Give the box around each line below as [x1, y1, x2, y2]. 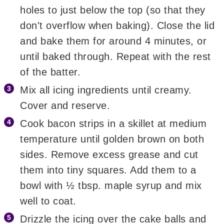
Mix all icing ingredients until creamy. [20, 84, 192, 95]
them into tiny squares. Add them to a [20, 164, 196, 175]
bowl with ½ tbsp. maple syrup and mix [20, 179, 202, 191]
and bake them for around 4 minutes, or [20, 35, 207, 46]
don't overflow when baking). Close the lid [20, 19, 215, 31]
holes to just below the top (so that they [20, 4, 205, 15]
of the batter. [20, 66, 81, 77]
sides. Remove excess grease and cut [20, 148, 198, 160]
